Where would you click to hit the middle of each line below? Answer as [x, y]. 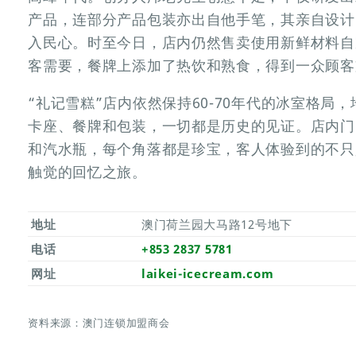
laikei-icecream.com [207, 273]
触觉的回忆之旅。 [87, 171]
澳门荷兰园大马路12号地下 [217, 224]
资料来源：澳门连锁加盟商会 [99, 323]
